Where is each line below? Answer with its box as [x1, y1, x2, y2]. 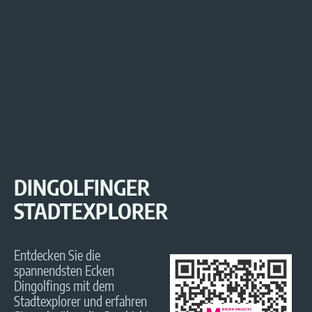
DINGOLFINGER [14, 174, 150, 201]
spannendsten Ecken [14, 262, 114, 279]
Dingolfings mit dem [14, 277, 114, 295]
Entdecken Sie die [14, 247, 100, 264]
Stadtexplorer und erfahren [14, 292, 147, 310]
